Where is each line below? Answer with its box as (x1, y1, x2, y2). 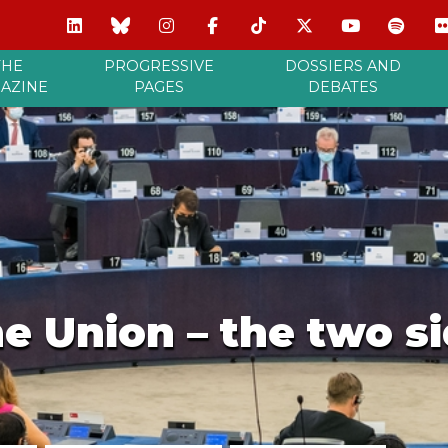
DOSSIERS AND (284, 57, 401, 75)
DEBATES (307, 78, 378, 96)
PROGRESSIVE (104, 57, 214, 75)
